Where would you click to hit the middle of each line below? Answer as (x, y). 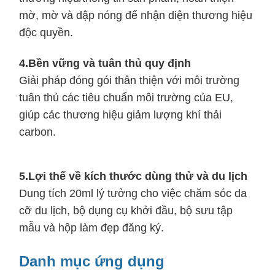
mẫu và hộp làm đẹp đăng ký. (91, 227)
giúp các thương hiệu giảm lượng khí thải (120, 114)
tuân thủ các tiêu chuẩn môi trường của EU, (126, 97)
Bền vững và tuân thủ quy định (110, 63)
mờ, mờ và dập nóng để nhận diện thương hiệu (136, 15)
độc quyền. (46, 32)
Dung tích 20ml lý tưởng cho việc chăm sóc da (133, 193)
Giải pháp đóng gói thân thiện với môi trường (129, 80)
